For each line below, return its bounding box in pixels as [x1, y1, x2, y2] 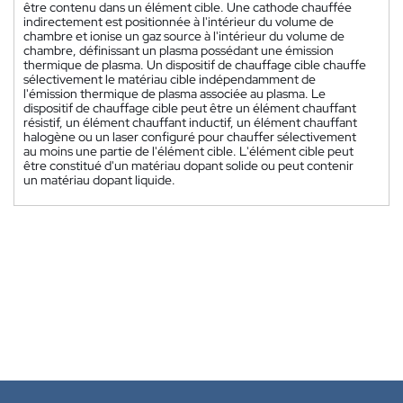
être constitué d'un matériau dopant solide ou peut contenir [23, 157, 354, 174]
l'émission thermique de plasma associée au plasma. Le [23, 85, 326, 102]
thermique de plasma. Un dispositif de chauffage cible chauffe [23, 56, 366, 73]
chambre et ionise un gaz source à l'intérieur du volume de [23, 27, 345, 44]
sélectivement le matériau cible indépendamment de [23, 70, 316, 87]
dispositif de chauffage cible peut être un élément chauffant [23, 99, 356, 116]
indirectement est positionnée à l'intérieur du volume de [23, 13, 334, 30]
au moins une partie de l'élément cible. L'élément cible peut [23, 142, 354, 159]
